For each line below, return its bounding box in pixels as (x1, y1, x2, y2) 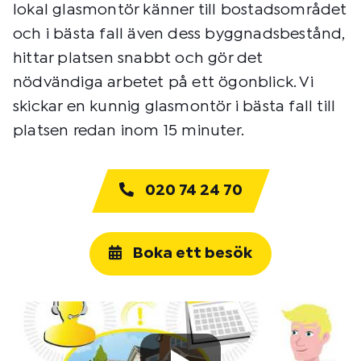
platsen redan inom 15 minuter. (13, 123, 244, 138)
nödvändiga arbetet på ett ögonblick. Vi (13, 75, 313, 89)
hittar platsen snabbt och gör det (13, 51, 263, 65)
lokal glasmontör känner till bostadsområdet (13, 2, 347, 17)
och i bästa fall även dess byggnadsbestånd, (13, 27, 345, 41)
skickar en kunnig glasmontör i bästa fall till (13, 99, 336, 114)
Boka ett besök (130, 246, 252, 260)
